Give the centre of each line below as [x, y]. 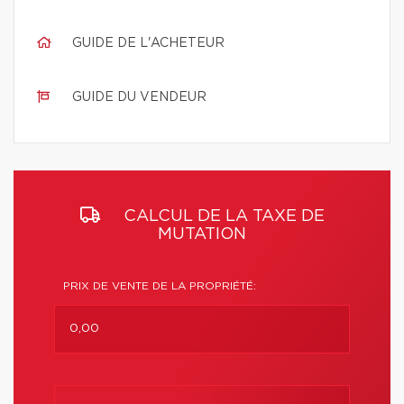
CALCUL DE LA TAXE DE [221, 216]
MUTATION [202, 234]
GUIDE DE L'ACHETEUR [148, 43]
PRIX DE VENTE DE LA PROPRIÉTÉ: [160, 286]
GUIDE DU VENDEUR [139, 97]
